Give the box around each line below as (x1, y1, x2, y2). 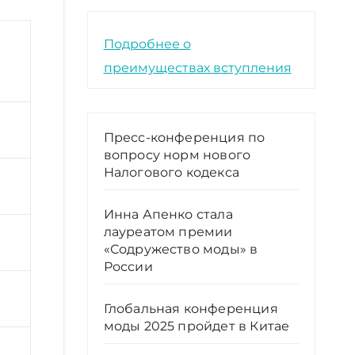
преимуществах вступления (103, 59, 292, 75)
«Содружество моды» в (103, 241, 258, 257)
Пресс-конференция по (103, 129, 265, 145)
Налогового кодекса (103, 164, 240, 180)
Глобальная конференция (103, 300, 278, 316)
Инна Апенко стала (103, 206, 233, 222)
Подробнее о (103, 36, 191, 52)
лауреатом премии (103, 223, 233, 239)
